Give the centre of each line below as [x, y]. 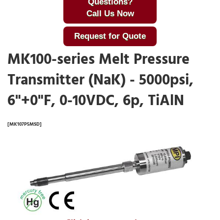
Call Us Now [110, 14]
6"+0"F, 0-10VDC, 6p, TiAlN [96, 101]
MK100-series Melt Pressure [98, 59]
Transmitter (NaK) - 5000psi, [100, 80]
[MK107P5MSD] [25, 124]
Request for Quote [110, 36]
